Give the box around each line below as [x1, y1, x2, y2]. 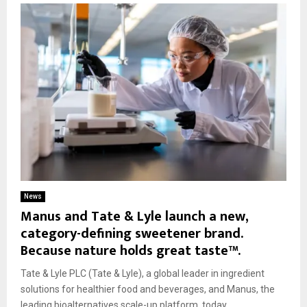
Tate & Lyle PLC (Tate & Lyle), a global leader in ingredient [21, 267, 265, 279]
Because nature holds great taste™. [21, 238, 241, 262]
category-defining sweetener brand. [21, 221, 243, 245]
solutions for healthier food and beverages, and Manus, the [21, 283, 275, 295]
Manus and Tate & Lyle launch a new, [21, 204, 248, 228]
